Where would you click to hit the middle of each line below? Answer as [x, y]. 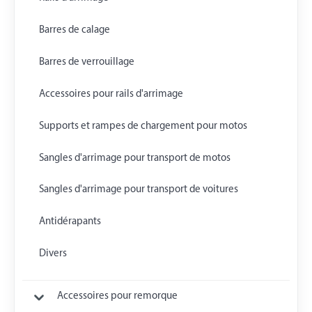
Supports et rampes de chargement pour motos [143, 126]
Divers [53, 254]
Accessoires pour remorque [117, 296]
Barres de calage [74, 30]
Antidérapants [70, 222]
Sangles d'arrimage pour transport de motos [134, 158]
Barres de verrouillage [86, 62]
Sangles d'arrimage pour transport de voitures [138, 190]
